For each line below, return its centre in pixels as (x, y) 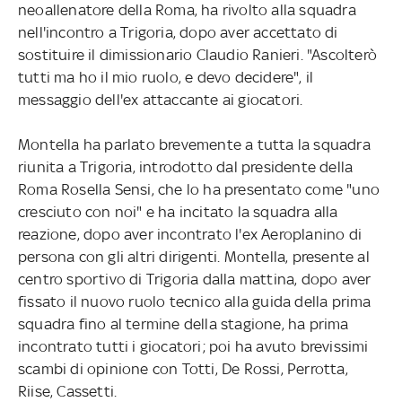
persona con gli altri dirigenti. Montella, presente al (193, 256)
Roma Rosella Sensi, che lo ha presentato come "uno (198, 189)
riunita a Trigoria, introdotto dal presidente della (185, 166)
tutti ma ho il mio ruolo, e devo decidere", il (166, 77)
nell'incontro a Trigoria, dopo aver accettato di (178, 32)
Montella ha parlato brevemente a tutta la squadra (194, 144)
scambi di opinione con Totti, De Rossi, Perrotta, (183, 368)
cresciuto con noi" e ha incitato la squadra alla (178, 211)
